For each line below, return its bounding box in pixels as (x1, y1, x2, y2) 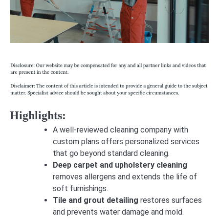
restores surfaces (138, 195, 202, 205)
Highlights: (10, 109, 66, 122)
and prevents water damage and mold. (53, 207, 184, 217)
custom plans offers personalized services (53, 136, 199, 146)
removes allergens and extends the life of (53, 172, 197, 181)
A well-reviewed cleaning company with (53, 125, 188, 134)
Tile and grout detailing (53, 195, 138, 205)
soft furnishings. (53, 183, 108, 193)
